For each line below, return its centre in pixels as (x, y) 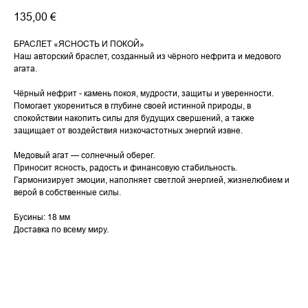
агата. (25, 69)
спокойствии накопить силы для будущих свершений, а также (134, 118)
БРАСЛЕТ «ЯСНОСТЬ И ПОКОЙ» (79, 44)
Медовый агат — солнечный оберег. (84, 155)
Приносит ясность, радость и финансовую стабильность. (125, 168)
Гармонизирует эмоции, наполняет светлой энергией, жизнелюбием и (152, 180)
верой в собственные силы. (67, 192)
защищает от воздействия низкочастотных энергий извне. (128, 131)
